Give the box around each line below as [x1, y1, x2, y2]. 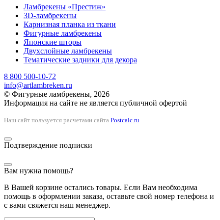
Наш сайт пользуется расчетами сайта [4, 116, 110, 124]
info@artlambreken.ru [4, 81, 72, 89]
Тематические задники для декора [24, 55, 137, 64]
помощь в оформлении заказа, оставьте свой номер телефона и [4, 192, 214, 200]
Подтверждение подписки [4, 140, 92, 149]
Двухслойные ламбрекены [24, 46, 112, 55]
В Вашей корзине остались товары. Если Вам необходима [4, 183, 197, 192]
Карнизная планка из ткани [24, 20, 116, 28]
